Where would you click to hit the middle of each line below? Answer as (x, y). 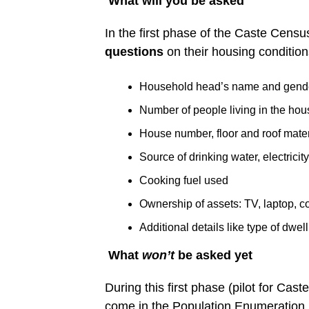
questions (134, 51)
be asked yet (213, 255)
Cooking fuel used (184, 180)
